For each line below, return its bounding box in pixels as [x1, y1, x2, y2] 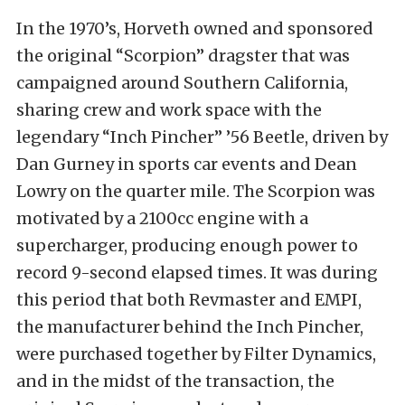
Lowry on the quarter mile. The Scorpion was [16, 181, 375, 202]
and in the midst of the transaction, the [16, 371, 334, 391]
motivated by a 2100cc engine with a [16, 208, 308, 229]
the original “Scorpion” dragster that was [16, 45, 350, 66]
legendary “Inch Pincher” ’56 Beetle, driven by [16, 127, 388, 147]
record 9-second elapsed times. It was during [16, 262, 378, 283]
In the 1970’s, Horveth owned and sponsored [16, 18, 373, 39]
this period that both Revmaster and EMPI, [16, 289, 362, 310]
